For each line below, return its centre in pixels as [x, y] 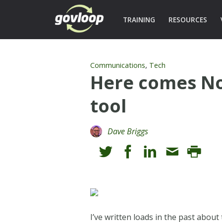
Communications [118, 65]
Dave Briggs [128, 131]
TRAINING [139, 20]
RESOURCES [188, 20]
